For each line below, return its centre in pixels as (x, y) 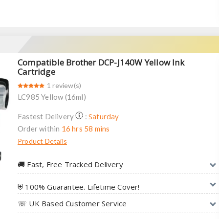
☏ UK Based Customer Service (72, 203)
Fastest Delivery (47, 116)
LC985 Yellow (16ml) (52, 97)
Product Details (42, 141)
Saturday (104, 116)
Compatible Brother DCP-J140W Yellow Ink (101, 62)
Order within (40, 129)
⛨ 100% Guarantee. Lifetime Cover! (79, 187)
